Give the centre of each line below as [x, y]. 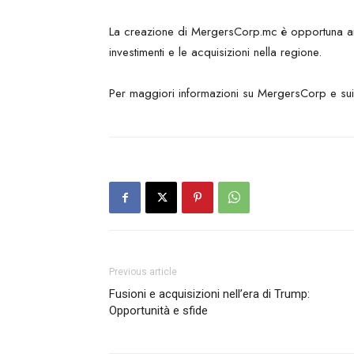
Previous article [143, 272]
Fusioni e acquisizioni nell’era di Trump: [209, 294]
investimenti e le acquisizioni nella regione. [215, 52]
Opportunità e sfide [158, 311]
